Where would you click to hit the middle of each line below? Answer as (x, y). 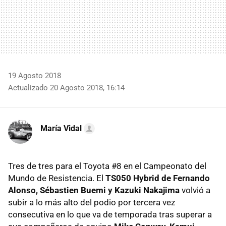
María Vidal (61, 128)
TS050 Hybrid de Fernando (158, 178)
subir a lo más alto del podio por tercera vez (92, 202)
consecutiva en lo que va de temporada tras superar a (110, 214)
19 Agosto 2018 (35, 75)
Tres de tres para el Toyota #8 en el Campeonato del (107, 166)
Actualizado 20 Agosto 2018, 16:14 (66, 88)
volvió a (195, 190)
